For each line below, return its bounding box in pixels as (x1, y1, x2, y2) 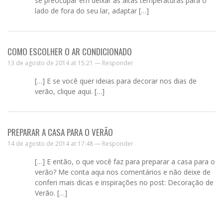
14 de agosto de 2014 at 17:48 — (7, 139, 102, 148)
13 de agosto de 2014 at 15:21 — (7, 58, 102, 67)
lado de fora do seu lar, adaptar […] (35, 5, 149, 15)
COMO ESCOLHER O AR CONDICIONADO (7, 45, 132, 58)
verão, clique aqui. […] (35, 86, 105, 96)
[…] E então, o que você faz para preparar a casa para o (35, 156, 215, 166)
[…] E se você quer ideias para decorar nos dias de (35, 76, 197, 86)
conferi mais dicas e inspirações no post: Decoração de (35, 177, 214, 187)
